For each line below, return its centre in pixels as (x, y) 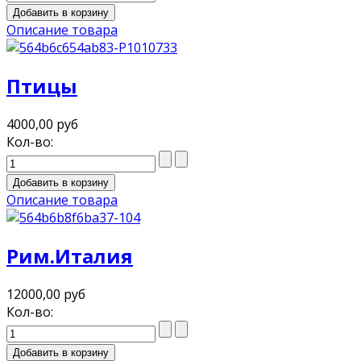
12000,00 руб (46, 294)
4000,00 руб (42, 124)
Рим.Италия (70, 255)
